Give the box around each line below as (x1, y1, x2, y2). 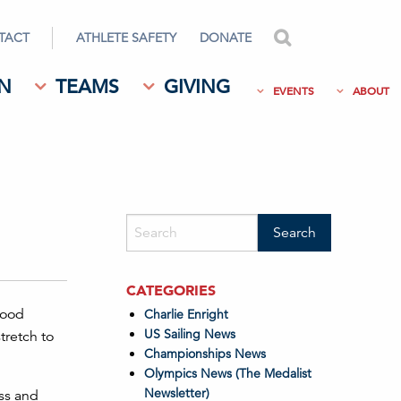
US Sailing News (143, 326, 235, 342)
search (299, 30, 337, 46)
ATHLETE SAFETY (76, 30, 177, 46)
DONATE (199, 30, 252, 46)
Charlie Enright (143, 306, 228, 322)
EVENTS (272, 83, 314, 98)
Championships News (143, 346, 266, 362)
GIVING (164, 75, 231, 98)
